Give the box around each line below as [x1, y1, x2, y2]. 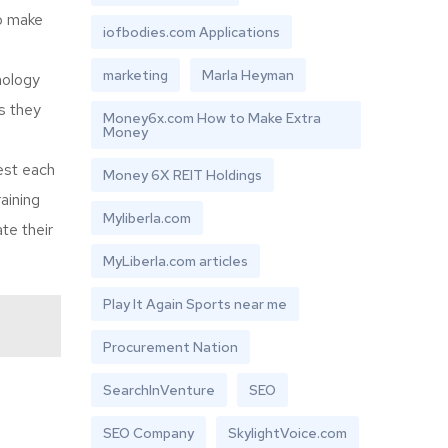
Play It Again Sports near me [103, 295, 287, 313]
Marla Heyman [202, 66, 294, 84]
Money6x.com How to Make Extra [103, 109, 321, 127]
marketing [103, 66, 168, 84]
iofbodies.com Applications [103, 23, 280, 41]
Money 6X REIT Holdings [103, 166, 262, 184]
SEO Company [103, 424, 194, 442]
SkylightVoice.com [228, 424, 347, 442]
